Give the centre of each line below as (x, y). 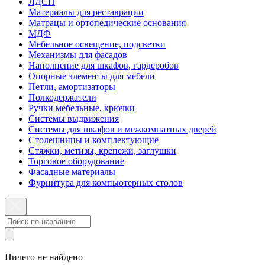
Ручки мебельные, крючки (82, 108)
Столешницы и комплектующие (93, 140)
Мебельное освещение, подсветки (97, 44)
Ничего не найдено (44, 257)
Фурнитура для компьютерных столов (106, 182)
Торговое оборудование (76, 161)
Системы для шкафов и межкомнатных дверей (122, 129)
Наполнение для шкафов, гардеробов (104, 65)
